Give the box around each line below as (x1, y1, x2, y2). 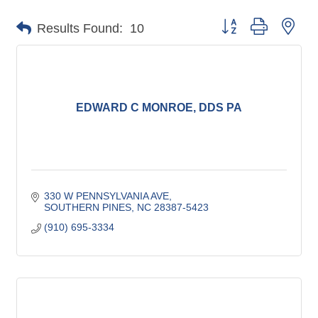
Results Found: (37, 21, 123, 35)
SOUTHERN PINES (43, 202, 131, 214)
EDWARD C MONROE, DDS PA (76, 102, 242, 114)
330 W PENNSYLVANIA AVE (43, 190, 169, 202)
